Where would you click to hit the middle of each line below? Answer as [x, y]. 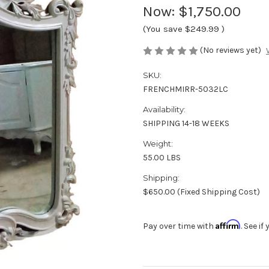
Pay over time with [179, 226]
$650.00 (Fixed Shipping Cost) [201, 192]
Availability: [164, 110]
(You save [163, 29]
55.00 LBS [162, 158]
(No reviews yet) [231, 50]
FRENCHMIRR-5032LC [186, 89]
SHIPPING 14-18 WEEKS [186, 124]
